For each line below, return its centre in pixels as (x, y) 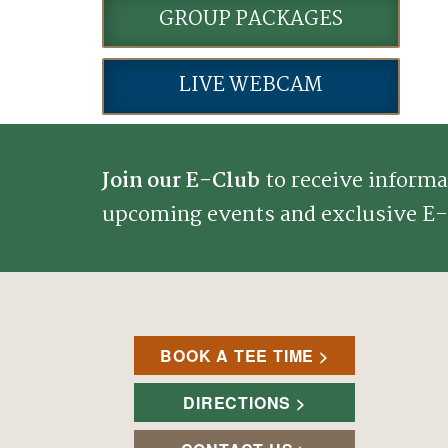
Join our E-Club (181, 181)
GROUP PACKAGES (250, 19)
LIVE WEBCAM (251, 86)
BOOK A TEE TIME (237, 356)
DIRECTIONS (237, 403)
